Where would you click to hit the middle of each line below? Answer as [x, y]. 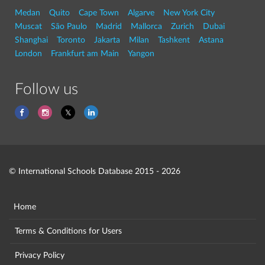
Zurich [182, 26]
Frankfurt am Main [85, 54]
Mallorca [146, 26]
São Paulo [69, 26]
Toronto [71, 40]
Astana [211, 40]
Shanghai [31, 40]
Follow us [46, 89]
